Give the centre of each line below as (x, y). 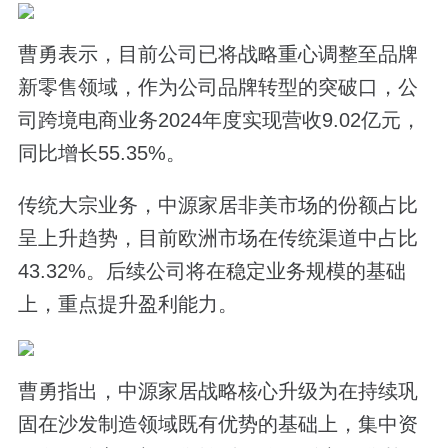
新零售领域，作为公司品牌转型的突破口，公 (217, 86)
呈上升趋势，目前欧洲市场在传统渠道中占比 (217, 238)
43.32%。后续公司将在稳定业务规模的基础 (211, 271)
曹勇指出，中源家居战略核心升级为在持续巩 (217, 391)
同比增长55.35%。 (101, 152)
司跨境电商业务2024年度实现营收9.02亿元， (219, 119)
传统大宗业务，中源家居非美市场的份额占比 (217, 205)
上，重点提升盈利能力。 (127, 304)
